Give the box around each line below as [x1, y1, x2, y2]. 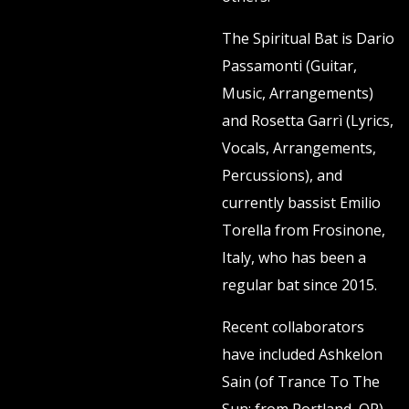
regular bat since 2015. [221, 275, 381, 296]
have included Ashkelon [221, 344, 383, 365]
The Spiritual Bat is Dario [221, 28, 394, 49]
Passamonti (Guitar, [221, 56, 357, 77]
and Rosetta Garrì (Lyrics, [221, 110, 393, 131]
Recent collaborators [221, 317, 364, 338]
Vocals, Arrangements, [221, 138, 376, 159]
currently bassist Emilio [221, 193, 381, 214]
